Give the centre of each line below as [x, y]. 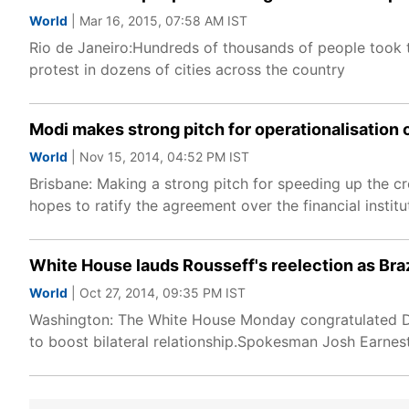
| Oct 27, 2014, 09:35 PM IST [157, 293]
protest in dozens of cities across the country [187, 69]
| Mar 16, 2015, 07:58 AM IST [157, 21]
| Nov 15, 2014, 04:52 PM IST [158, 157]
